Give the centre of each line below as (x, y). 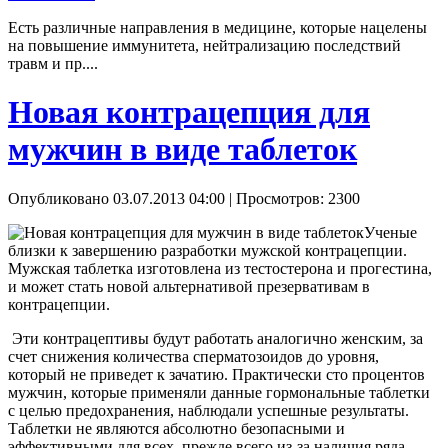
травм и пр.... (53, 63)
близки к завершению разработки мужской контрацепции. (207, 250)
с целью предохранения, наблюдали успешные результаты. (208, 410)
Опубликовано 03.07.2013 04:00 (116, 198)
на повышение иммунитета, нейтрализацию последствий (204, 45)
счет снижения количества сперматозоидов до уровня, (193, 356)
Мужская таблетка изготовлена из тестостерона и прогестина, (220, 268)
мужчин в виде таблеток (182, 149)
